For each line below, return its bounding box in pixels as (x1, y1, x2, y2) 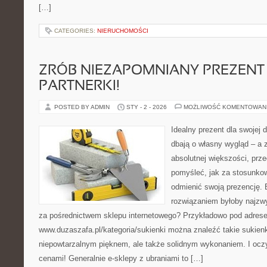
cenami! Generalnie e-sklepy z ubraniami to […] (39, 254, 203, 263)
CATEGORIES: (54, 27, 97, 34)
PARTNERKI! (39, 80, 120, 93)
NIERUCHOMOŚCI (97, 27, 148, 34)
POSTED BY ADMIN (54, 104, 111, 110)
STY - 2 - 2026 (126, 104, 167, 110)
